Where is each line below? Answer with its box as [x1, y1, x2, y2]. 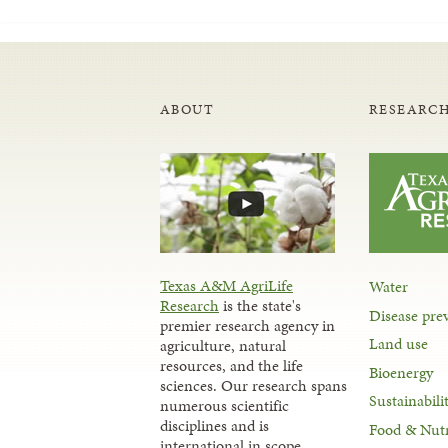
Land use [369, 332, 429, 356]
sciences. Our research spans [160, 374, 347, 398]
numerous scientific [160, 394, 289, 418]
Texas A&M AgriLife [160, 274, 293, 298]
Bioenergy [369, 360, 434, 384]
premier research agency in [160, 314, 335, 338]
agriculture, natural [160, 334, 286, 358]
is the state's [219, 294, 301, 318]
